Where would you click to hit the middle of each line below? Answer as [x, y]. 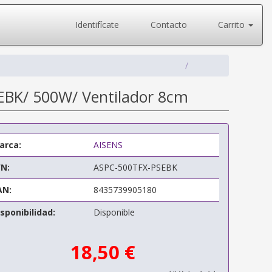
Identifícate [96, 25]
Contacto [167, 25]
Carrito [231, 25]
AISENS [108, 145]
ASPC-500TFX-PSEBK [135, 167]
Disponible [114, 212]
